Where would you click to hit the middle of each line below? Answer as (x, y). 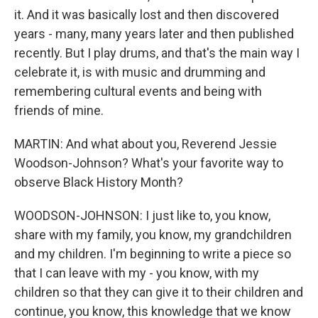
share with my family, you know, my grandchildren (153, 235)
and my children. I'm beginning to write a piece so (153, 254)
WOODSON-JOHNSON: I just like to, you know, (142, 215)
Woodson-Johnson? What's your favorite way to (149, 163)
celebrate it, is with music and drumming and (140, 72)
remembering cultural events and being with (138, 91)
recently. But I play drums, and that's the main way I (157, 53)
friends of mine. (59, 110)
